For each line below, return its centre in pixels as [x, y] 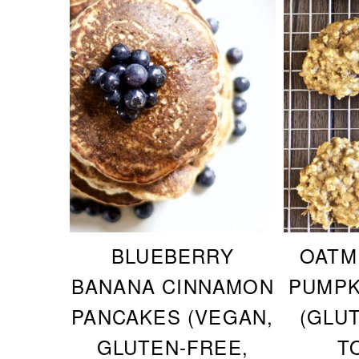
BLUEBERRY [172, 255]
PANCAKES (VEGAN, [173, 316]
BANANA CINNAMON [172, 285]
